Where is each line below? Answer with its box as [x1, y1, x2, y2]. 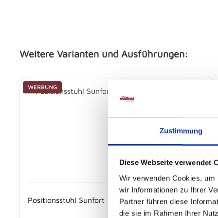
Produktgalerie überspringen [19, 78, 119, 87]
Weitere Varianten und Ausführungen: [19, 48, 188, 60]
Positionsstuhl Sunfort [28, 196, 105, 205]
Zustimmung [159, 127, 203, 135]
